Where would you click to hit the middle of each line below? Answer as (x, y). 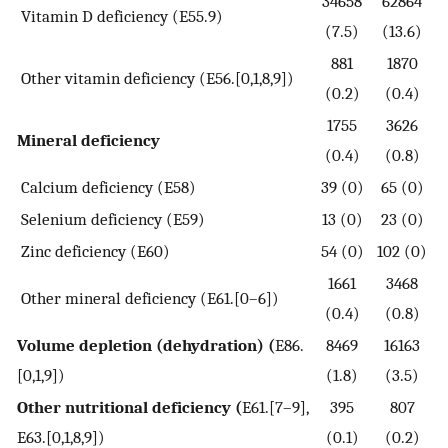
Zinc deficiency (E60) (93, 251)
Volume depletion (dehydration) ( (146, 345)
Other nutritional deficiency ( (129, 407)
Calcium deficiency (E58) (106, 187)
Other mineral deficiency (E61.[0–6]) (148, 298)
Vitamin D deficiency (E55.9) (120, 16)
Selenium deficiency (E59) (111, 219)
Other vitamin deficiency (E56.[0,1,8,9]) (155, 78)
